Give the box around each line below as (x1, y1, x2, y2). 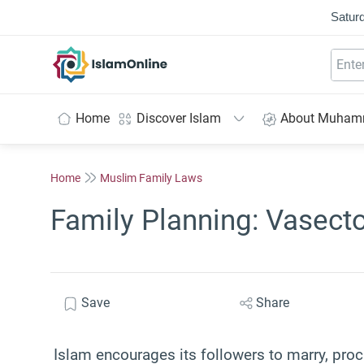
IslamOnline (110, 46, 179, 63)
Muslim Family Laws (100, 171, 202, 184)
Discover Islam (136, 110, 221, 126)
